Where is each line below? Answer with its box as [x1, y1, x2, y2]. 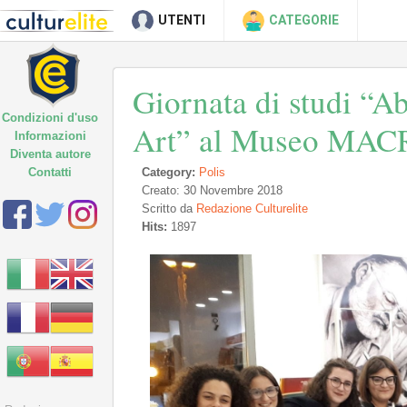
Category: [142, 165, 195, 179]
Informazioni [14, 129, 86, 143]
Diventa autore [9, 147, 91, 161]
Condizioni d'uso [2, 111, 98, 124]
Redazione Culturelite [196, 202, 308, 215]
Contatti [28, 165, 72, 179]
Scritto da [142, 202, 196, 215]
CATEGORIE [269, 13, 339, 27]
